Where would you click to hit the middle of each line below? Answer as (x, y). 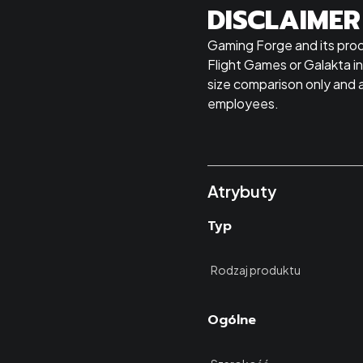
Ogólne (232, 320)
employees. (243, 103)
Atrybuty (242, 191)
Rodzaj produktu (256, 270)
